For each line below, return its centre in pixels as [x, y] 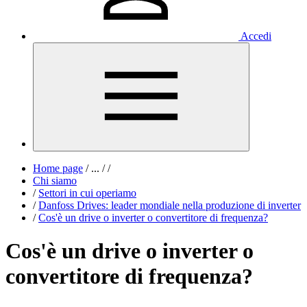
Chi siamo [55, 181]
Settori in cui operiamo [87, 193]
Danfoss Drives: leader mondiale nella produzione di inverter [170, 205]
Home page [58, 168]
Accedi [256, 36]
